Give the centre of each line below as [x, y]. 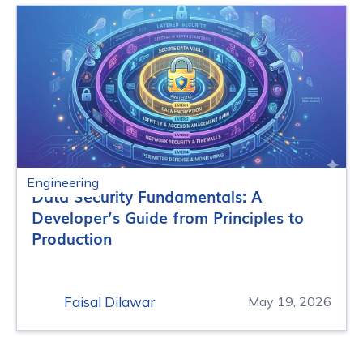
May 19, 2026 [290, 301]
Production [72, 238]
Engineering [63, 182]
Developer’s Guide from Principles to [168, 217]
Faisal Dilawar [110, 301]
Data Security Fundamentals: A [147, 196]
